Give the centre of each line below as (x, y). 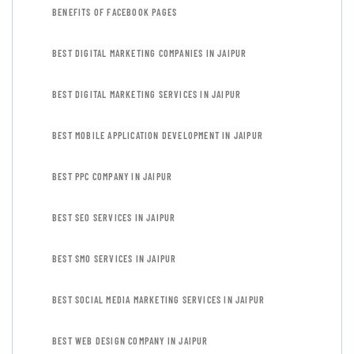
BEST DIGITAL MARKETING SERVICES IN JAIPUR (147, 94)
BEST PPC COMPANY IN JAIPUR (113, 176)
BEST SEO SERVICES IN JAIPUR (114, 217)
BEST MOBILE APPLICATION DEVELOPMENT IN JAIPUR (158, 135)
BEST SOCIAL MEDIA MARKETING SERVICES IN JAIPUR (159, 299)
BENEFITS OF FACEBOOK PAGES (115, 12)
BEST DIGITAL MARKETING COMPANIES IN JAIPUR (150, 53)
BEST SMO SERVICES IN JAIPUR (115, 258)
